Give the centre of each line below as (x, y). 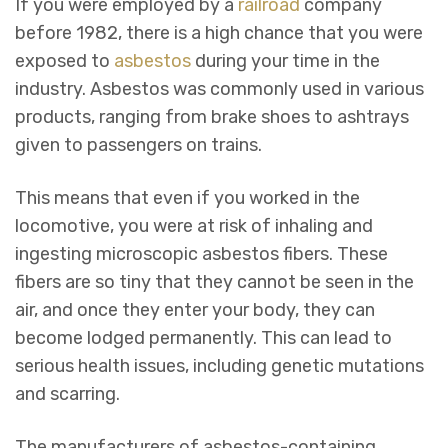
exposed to (64, 61)
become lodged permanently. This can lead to (203, 338)
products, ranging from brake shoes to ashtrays (212, 117)
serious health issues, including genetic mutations (219, 366)
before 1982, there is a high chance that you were (219, 33)
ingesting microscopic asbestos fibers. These (201, 254)
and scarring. (67, 394)
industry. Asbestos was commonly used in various (219, 89)
